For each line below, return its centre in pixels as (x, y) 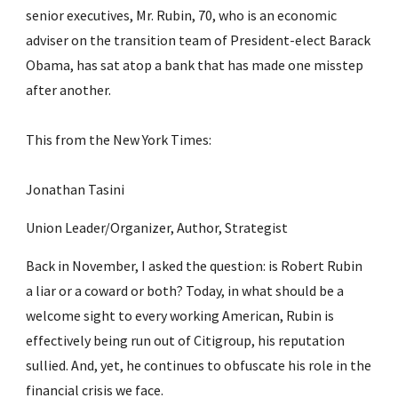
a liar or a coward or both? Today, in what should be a (185, 291)
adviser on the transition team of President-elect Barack (199, 40)
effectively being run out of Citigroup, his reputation (186, 340)
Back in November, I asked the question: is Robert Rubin (195, 266)
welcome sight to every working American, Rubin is (180, 315)
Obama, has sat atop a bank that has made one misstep (195, 65)
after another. (69, 90)
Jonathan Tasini (76, 189)
